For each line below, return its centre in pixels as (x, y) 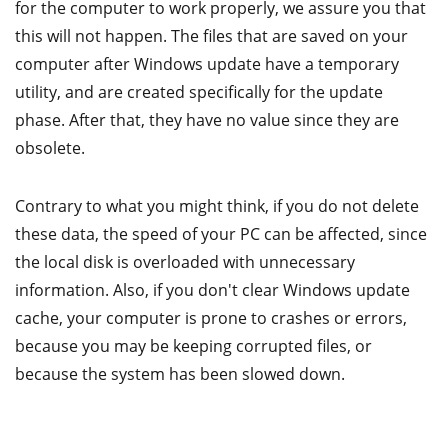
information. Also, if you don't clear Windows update (212, 289)
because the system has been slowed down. (180, 373)
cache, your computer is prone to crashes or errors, (211, 317)
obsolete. (50, 147)
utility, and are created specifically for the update (199, 91)
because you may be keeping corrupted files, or (193, 345)
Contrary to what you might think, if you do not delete (217, 205)
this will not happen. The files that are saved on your (211, 35)
